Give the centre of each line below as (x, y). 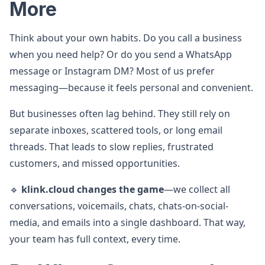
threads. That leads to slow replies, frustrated (112, 147)
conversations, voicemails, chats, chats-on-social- (119, 206)
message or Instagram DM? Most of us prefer (112, 71)
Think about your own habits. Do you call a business (126, 38)
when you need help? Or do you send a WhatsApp (121, 54)
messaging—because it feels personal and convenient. (131, 88)
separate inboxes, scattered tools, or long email (116, 130)
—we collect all (197, 189)
